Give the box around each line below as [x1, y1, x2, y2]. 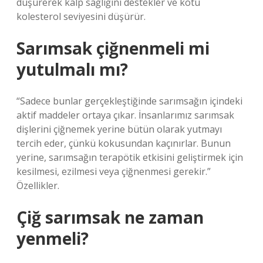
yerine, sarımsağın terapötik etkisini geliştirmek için [16, 151, 243, 164]
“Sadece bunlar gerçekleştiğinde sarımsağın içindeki [16, 95, 242, 107]
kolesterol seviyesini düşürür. [16, 10, 146, 23]
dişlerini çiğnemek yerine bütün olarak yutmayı [16, 123, 222, 136]
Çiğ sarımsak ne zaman [16, 206, 204, 228]
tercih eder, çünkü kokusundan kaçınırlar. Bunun [16, 137, 231, 150]
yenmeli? [16, 227, 89, 249]
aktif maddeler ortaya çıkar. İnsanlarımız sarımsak [16, 109, 234, 122]
